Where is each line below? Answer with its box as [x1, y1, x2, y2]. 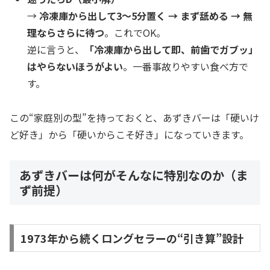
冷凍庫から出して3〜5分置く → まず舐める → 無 [39, 8, 253, 24]
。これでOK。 [104, 25, 166, 40]
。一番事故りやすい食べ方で [123, 59, 249, 74]
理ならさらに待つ [27, 25, 105, 40]
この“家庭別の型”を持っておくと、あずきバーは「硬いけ [10, 110, 259, 125]
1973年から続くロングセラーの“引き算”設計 [20, 230, 243, 246]
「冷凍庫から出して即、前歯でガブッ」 [84, 42, 259, 57]
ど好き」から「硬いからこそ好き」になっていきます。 [10, 127, 249, 142]
